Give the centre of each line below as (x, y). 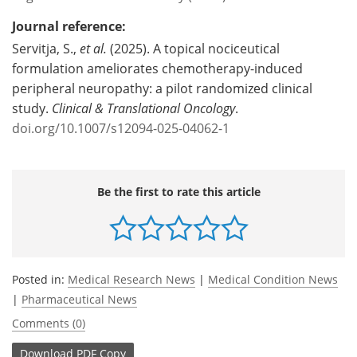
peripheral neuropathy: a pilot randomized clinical (162, 88)
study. (32, 108)
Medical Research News (131, 279)
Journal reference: (69, 26)
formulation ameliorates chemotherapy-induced (157, 68)
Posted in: (40, 279)
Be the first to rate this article (178, 191)
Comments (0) (49, 323)
